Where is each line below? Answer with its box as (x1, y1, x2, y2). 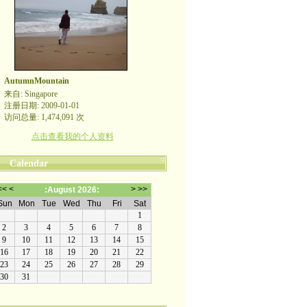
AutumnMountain (3, 76, 69, 86)
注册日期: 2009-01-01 (3, 101, 79, 110)
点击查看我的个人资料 (31, 132, 114, 141)
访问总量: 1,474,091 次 (3, 112, 84, 122)
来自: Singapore (3, 89, 58, 99)
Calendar (9, 158, 48, 169)
